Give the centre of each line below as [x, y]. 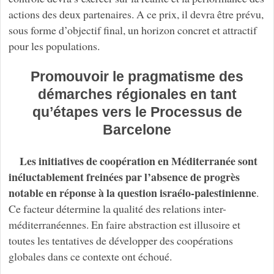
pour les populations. [54, 46]
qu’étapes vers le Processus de [137, 112]
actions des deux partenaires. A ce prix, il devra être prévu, [136, 14]
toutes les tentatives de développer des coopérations [120, 240]
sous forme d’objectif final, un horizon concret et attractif [132, 30]
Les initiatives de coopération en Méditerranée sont [138, 161]
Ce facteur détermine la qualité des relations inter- [117, 208]
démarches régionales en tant [137, 94]
